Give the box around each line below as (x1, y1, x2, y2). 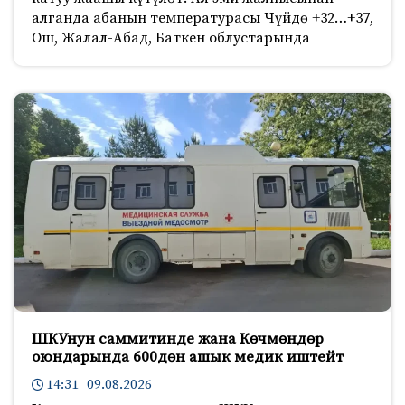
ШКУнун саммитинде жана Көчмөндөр (32, 329, 324, 350)
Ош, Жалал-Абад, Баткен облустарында (32, 28, 310, 47)
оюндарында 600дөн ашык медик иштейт (32, 347, 344, 368)
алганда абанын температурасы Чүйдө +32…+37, (32, 8, 373, 27)
